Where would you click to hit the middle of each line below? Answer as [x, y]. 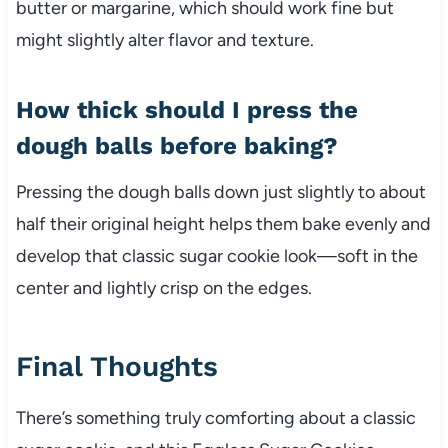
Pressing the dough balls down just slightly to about [220, 191]
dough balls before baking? [176, 145]
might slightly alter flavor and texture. [164, 39]
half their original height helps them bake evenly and [223, 223]
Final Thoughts [116, 366]
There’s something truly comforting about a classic [215, 417]
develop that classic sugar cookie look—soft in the [216, 255]
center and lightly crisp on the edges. [163, 287]
